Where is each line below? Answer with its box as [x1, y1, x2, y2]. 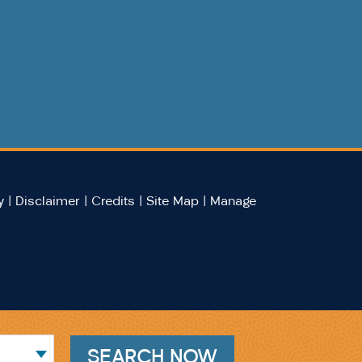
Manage [209, 193, 256, 209]
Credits [90, 193, 135, 209]
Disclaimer [15, 193, 80, 209]
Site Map [145, 193, 199, 209]
